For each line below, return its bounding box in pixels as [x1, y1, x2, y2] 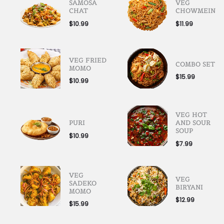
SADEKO [68, 178, 96, 187]
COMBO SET [175, 59, 215, 68]
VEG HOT [175, 110, 207, 119]
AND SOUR [175, 118, 211, 127]
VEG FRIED [68, 55, 106, 64]
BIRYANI [175, 182, 203, 191]
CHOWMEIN [175, 6, 216, 15]
